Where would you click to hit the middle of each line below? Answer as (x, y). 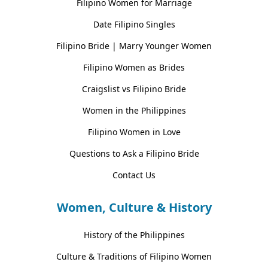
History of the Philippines (134, 234)
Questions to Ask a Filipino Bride (134, 153)
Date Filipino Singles (134, 24)
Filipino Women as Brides (134, 67)
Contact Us (134, 175)
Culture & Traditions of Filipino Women (134, 256)
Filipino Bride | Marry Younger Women (134, 45)
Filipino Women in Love (134, 132)
